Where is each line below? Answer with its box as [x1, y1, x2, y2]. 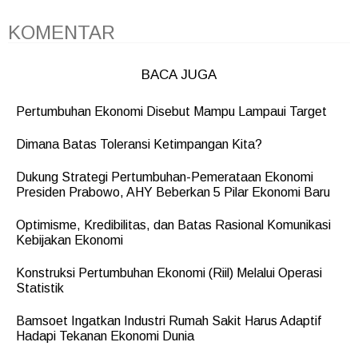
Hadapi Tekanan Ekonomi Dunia [16, 329, 194, 344]
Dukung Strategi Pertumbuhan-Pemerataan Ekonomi [16, 170, 313, 185]
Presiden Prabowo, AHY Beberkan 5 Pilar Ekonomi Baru [16, 185, 330, 200]
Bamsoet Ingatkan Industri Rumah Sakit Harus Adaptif [16, 314, 321, 328]
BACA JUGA [141, 67, 217, 83]
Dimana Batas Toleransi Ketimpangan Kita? [16, 137, 262, 152]
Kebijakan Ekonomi [16, 233, 123, 248]
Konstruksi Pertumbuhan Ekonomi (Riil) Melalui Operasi [16, 266, 322, 280]
